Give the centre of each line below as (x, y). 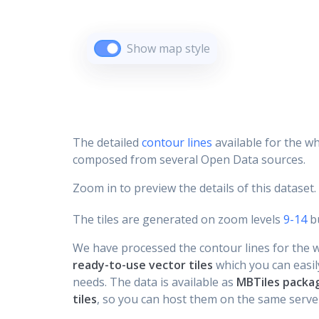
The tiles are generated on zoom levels (177, 219)
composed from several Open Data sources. (189, 159)
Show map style (168, 48)
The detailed (107, 142)
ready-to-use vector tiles (143, 265)
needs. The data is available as (155, 282)
